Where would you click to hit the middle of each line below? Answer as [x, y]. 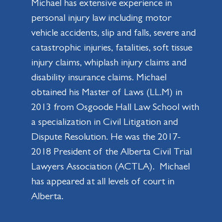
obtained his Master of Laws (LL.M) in [107, 92]
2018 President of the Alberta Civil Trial [111, 152]
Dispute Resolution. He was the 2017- [106, 137]
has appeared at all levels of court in [103, 181]
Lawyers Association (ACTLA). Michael [110, 166]
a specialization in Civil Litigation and [104, 122]
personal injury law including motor [101, 18]
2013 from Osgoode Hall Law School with [115, 107]
